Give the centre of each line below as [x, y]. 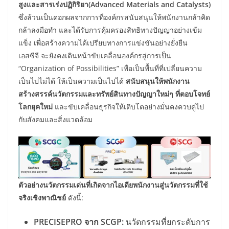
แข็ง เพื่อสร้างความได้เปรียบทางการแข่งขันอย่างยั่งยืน [103, 42]
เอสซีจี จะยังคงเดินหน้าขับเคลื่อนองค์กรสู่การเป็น [95, 55]
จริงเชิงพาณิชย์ [42, 197]
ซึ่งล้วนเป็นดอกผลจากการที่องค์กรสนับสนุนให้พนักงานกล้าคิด [114, 17]
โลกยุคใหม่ [36, 106]
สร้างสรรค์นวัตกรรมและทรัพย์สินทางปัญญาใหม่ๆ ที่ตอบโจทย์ [114, 94]
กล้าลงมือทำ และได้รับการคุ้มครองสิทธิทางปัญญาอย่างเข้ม [110, 30]
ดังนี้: [75, 197]
